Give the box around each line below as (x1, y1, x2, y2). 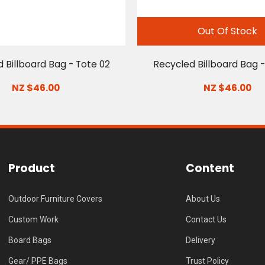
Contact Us (186, 215, 227, 224)
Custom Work (8, 215, 59, 224)
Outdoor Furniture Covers (8, 194, 102, 203)
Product (8, 160, 55, 176)
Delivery (186, 235, 215, 245)
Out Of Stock (197, 24, 257, 38)
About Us (186, 194, 220, 203)
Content (186, 160, 234, 176)
